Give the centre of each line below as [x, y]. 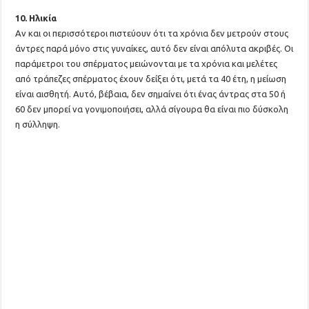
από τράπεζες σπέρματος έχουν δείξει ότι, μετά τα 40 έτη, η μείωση [151, 79]
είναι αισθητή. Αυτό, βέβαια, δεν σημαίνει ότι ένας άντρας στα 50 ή [151, 94]
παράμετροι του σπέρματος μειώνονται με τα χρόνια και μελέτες [147, 63]
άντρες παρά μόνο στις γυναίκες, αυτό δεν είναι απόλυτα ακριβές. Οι [154, 48]
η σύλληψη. [38, 124]
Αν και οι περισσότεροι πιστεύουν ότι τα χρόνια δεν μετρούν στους [152, 33]
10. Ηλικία [36, 18]
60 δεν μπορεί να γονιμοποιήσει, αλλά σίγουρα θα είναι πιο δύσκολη [152, 109]
